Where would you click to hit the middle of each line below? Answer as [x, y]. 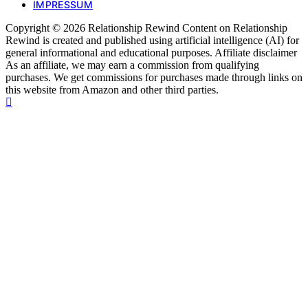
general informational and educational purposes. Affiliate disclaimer [151, 53]
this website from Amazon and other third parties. [112, 90]
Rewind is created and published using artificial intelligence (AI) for [152, 41]
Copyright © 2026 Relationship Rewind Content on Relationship [146, 28]
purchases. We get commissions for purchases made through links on [154, 78]
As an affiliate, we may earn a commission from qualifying [132, 65]
